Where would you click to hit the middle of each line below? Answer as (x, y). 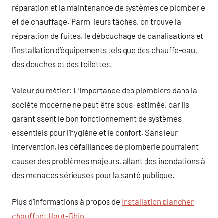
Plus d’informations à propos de (67, 201)
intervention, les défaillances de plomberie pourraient (105, 146)
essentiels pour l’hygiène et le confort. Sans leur (95, 132)
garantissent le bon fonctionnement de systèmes (97, 118)
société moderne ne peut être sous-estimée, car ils (100, 104)
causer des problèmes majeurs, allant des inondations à (109, 161)
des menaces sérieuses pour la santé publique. (93, 175)
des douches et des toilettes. (62, 64)
